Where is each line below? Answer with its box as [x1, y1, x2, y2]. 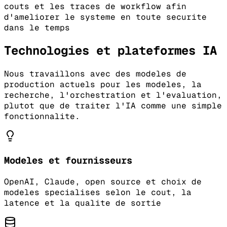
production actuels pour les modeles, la [4, 79, 202, 90]
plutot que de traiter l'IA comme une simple [4, 100, 222, 111]
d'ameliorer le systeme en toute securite [4, 11, 207, 22]
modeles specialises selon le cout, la [4, 186, 192, 198]
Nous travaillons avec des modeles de [4, 68, 186, 80]
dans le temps [4, 22, 70, 33]
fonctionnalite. [4, 111, 80, 122]
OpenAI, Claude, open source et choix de [4, 176, 202, 187]
